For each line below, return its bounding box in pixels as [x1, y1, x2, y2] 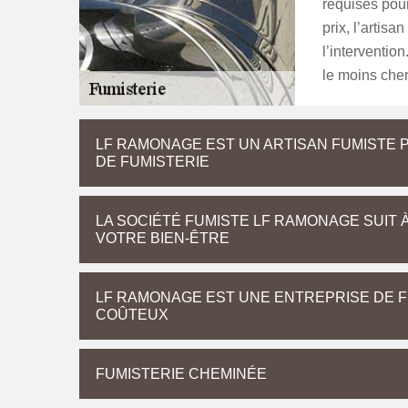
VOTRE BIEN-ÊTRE [96, 230, 229, 246]
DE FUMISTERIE [96, 154, 209, 169]
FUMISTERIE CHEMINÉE [96, 366, 267, 382]
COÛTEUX [96, 307, 168, 322]
